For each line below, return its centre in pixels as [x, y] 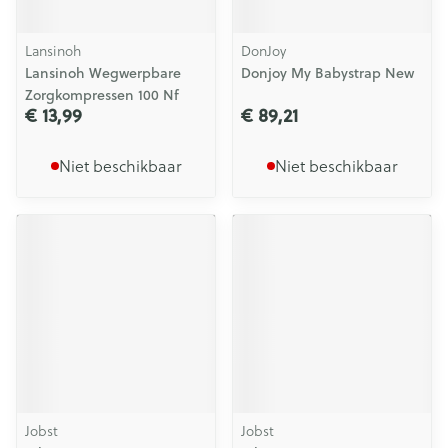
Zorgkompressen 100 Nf [102, 95]
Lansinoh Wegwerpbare [103, 73]
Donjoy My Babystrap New [327, 73]
